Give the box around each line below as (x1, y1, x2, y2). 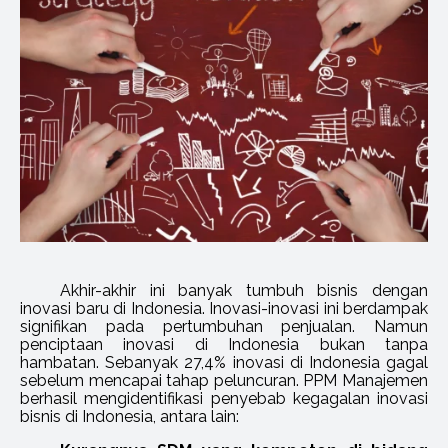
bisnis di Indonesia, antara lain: (20, 407, 239, 426)
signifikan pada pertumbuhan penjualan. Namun (20, 317, 428, 336)
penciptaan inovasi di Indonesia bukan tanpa (20, 335, 428, 354)
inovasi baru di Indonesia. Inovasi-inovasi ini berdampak (20, 299, 428, 318)
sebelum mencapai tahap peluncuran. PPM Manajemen (20, 371, 428, 390)
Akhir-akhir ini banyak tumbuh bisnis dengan (60, 281, 428, 300)
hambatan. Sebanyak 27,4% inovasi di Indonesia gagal (20, 353, 428, 372)
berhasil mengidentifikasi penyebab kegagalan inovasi (20, 389, 428, 408)
